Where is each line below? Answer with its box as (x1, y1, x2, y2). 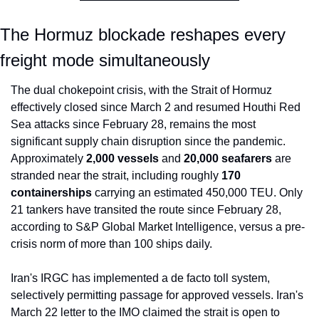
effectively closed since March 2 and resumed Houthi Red (11, 101, 300, 114)
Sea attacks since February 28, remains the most (11, 118, 256, 131)
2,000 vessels (86, 152, 159, 165)
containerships (11, 187, 92, 199)
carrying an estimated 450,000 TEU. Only (92, 187, 303, 199)
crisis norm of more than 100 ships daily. (11, 238, 212, 251)
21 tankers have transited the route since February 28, (11, 204, 281, 216)
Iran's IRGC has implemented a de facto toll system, (11, 272, 270, 285)
